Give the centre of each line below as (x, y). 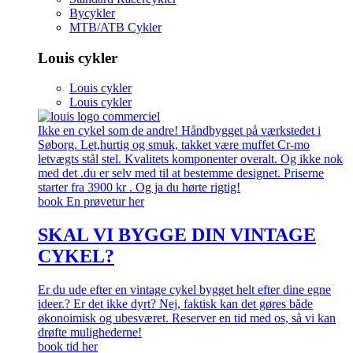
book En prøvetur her (91, 202)
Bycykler (92, 13)
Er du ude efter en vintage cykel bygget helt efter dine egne (184, 290)
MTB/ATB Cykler (115, 27)
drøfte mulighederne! (90, 333)
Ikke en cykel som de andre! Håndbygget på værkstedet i (179, 131)
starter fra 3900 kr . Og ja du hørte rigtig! (139, 188)
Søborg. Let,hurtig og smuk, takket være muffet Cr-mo (174, 145)
